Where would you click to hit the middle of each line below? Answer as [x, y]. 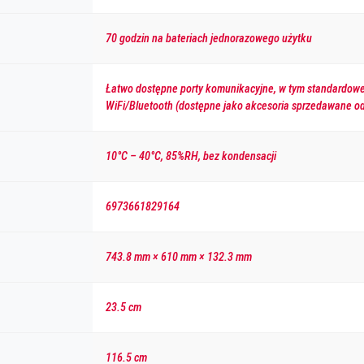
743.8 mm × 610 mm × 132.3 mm [179, 257]
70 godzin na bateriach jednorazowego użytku [209, 38]
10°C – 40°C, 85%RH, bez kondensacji [191, 156]
